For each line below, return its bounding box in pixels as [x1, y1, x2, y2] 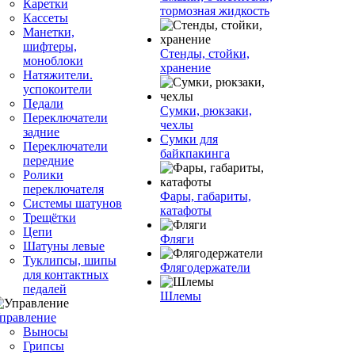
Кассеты [23, 11, 68, 25]
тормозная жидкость [160, 4, 269, 17]
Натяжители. [23, 68, 93, 82]
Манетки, [23, 25, 74, 39]
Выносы [23, 325, 68, 338]
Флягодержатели [160, 261, 250, 274]
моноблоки [23, 54, 83, 67]
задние [23, 125, 59, 139]
